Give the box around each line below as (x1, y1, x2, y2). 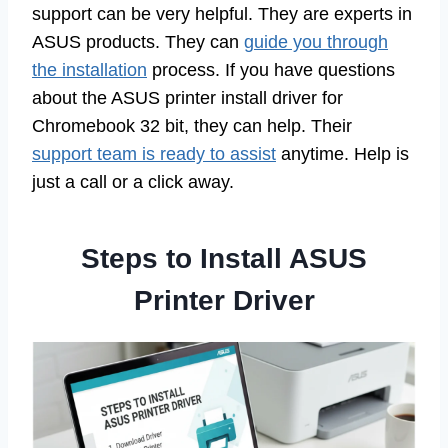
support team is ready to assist (32, 144, 276, 165)
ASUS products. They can (32, 32, 244, 53)
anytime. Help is (276, 144, 409, 165)
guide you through (244, 32, 388, 53)
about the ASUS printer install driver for (32, 88, 343, 109)
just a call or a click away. (32, 172, 234, 193)
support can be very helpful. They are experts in (32, 4, 412, 25)
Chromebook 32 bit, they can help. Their (32, 116, 352, 137)
